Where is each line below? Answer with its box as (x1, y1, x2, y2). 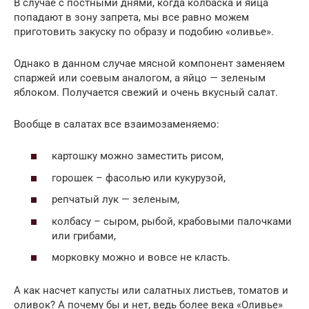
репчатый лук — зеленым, (52, 193, 179, 206)
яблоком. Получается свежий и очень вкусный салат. (14, 86, 278, 99)
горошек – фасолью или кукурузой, (52, 171, 226, 184)
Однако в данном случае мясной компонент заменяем (14, 57, 285, 70)
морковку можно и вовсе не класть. (52, 251, 230, 264)
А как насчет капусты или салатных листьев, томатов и (14, 284, 288, 297)
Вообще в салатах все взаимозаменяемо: (14, 117, 219, 130)
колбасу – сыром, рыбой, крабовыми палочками (52, 215, 292, 228)
